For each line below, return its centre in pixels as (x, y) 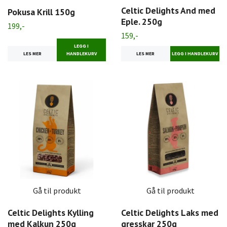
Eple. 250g (142, 22)
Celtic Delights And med (168, 11)
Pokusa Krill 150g (41, 12)
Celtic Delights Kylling (51, 212)
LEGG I (81, 46)
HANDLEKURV (81, 53)
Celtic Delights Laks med (170, 212)
